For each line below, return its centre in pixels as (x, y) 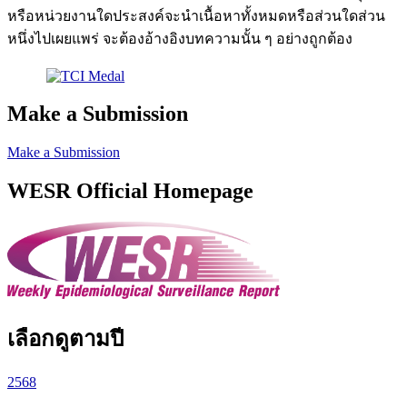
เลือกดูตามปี (65, 338)
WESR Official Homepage (130, 191)
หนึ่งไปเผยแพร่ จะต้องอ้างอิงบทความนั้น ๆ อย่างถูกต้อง (180, 39)
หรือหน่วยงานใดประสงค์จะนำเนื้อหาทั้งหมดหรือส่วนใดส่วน (196, 16)
